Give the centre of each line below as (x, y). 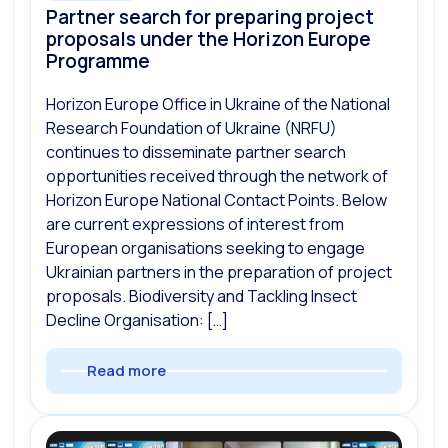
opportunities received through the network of (217, 176)
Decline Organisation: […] (137, 320)
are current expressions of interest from (195, 224)
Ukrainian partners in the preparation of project (219, 272)
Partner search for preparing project (210, 17)
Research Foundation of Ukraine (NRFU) (191, 128)
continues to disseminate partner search (196, 152)
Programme (98, 61)
